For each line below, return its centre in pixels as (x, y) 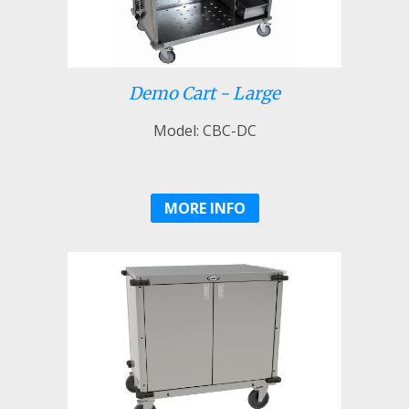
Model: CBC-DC (204, 130)
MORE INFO (204, 208)
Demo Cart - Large (204, 93)
